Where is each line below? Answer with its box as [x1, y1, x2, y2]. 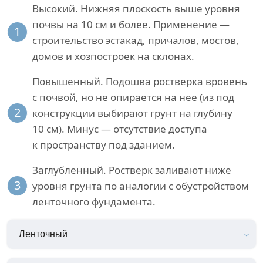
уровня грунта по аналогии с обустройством [32, 178, 249, 193]
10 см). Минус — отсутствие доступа [32, 122, 207, 136]
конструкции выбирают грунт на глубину [32, 106, 232, 120]
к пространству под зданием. [32, 137, 175, 151]
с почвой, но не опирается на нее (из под [32, 90, 234, 104]
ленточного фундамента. [32, 194, 156, 208]
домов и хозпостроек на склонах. [32, 49, 194, 63]
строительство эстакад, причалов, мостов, [32, 33, 239, 47]
